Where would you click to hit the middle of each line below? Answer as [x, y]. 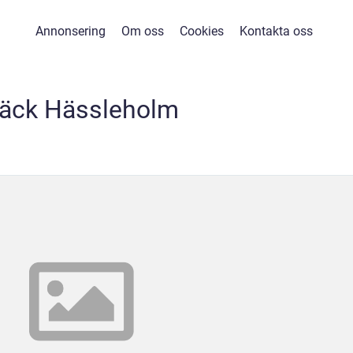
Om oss [143, 31]
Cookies [202, 31]
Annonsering [71, 31]
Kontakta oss [276, 31]
